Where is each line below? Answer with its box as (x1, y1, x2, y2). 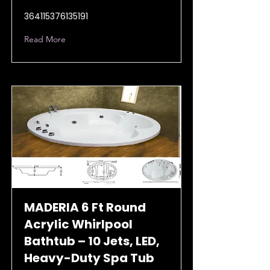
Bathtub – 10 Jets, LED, (24, 233, 160, 250)
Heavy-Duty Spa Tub (24, 250, 154, 266)
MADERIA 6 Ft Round (24, 199, 146, 216)
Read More (24, 34, 66, 45)
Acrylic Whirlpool (24, 216, 133, 233)
